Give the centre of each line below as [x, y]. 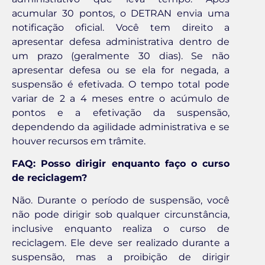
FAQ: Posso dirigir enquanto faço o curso [121, 163]
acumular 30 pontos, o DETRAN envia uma [121, 13]
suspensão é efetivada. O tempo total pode [121, 84]
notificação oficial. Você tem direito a [121, 27]
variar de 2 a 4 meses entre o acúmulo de [121, 98]
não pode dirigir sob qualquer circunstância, [121, 215]
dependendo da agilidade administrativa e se [121, 127]
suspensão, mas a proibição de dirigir [121, 257]
